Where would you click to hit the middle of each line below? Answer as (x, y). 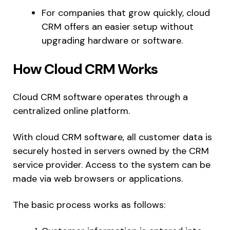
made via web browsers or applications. (98, 178)
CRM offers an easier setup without (118, 26)
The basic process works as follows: (89, 205)
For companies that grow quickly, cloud (126, 13)
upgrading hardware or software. (112, 40)
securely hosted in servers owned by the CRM (111, 151)
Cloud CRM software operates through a (100, 97)
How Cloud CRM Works (85, 69)
